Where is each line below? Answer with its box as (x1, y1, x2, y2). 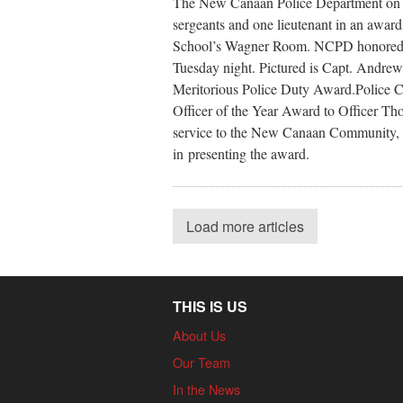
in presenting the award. (173, 143, 309, 163)
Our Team (173, 352, 230, 372)
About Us (173, 325, 226, 345)
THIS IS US (173, 295, 247, 317)
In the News (173, 379, 240, 399)
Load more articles (186, 215, 304, 237)
